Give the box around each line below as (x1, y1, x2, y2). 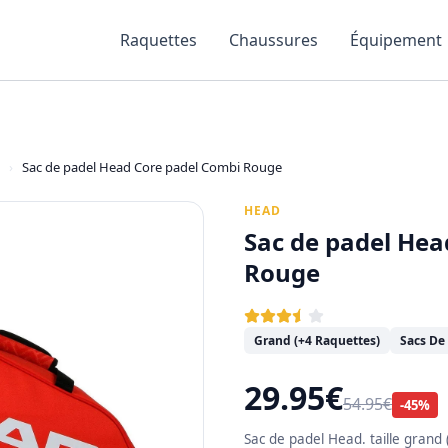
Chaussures (229, 29, 318, 51)
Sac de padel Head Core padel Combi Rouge (22, 158, 282, 176)
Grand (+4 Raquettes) (254, 332, 380, 349)
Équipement (350, 29, 442, 51)
